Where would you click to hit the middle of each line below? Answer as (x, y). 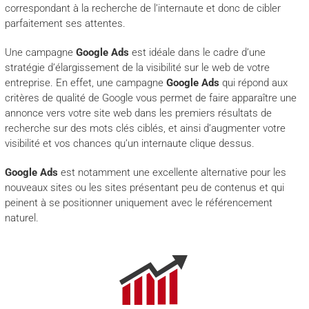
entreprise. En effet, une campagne (85, 83)
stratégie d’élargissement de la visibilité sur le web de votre (137, 68)
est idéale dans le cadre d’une (197, 52)
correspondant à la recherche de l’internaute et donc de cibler (142, 8)
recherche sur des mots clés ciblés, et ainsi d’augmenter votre (145, 128)
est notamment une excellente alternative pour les (173, 172)
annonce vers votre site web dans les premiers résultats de (138, 113)
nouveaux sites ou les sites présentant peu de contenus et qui (144, 188)
